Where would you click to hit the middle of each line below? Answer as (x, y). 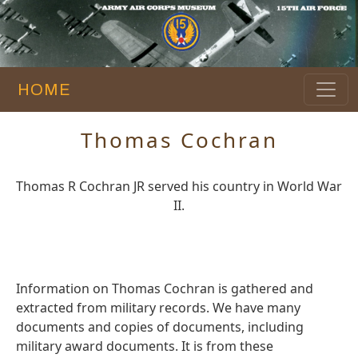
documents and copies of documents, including (160, 327)
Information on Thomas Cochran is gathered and (165, 289)
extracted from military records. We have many (158, 308)
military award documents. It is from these (145, 346)
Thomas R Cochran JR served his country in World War (179, 187)
